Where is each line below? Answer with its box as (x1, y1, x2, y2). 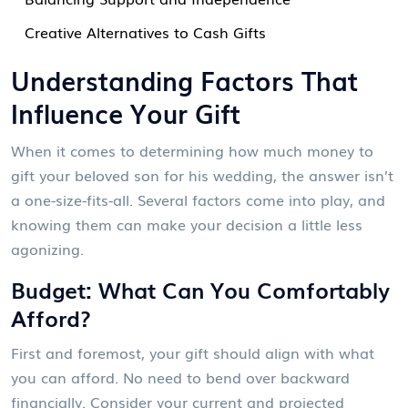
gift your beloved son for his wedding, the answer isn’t (11, 163, 393, 186)
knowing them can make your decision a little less (11, 212, 362, 235)
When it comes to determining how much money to (11, 138, 373, 161)
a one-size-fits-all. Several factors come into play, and (11, 188, 385, 210)
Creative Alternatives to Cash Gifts (25, 20, 266, 43)
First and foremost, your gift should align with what (11, 341, 374, 363)
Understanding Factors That (11, 60, 358, 98)
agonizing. (11, 237, 84, 260)
